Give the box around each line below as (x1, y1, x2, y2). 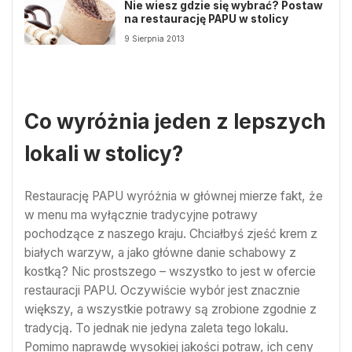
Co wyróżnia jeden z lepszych (24, 109, 326, 134)
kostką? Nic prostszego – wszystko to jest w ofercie (24, 263, 316, 279)
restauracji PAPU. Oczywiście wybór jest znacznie (24, 282, 300, 298)
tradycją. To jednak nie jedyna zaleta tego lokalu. (24, 320, 288, 335)
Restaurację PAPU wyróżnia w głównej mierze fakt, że (24, 188, 323, 203)
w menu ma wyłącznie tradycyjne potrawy (24, 207, 258, 222)
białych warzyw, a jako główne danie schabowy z (24, 244, 296, 260)
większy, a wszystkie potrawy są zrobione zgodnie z (24, 301, 317, 317)
